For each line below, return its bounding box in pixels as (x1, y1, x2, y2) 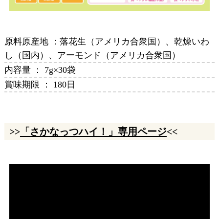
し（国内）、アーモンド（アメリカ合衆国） (4, 50, 180, 60)
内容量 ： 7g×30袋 (4, 65, 76, 75)
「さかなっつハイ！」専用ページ (20, 126, 167, 137)
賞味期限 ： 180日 (4, 79, 75, 89)
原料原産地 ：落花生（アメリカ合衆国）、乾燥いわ (4, 36, 209, 46)
